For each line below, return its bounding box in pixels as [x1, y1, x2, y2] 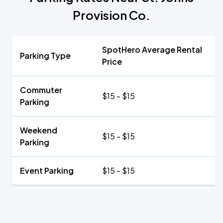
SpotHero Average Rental [102, 44, 202, 55]
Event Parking [20, 165, 74, 176]
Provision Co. [73, 7, 150, 22]
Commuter [20, 85, 62, 95]
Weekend [20, 125, 57, 135]
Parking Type [20, 50, 71, 61]
